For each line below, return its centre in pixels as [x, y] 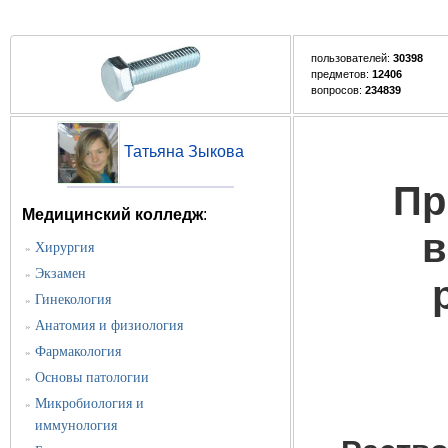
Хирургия [65, 248]
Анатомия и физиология [109, 326]
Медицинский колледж [113, 215]
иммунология [76, 426]
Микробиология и [90, 404]
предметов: [341, 74]
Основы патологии [92, 378]
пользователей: [351, 58]
